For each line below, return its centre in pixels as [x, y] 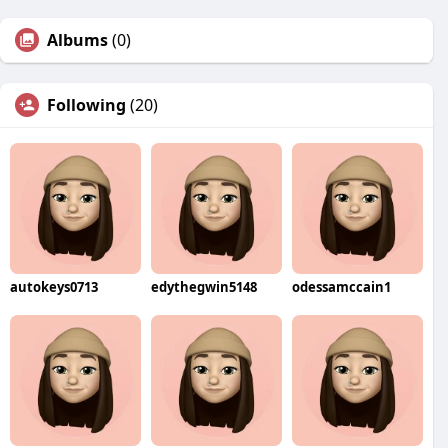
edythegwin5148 [203, 286]
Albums [77, 40]
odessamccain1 [341, 286]
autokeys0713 [54, 286]
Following [86, 105]
